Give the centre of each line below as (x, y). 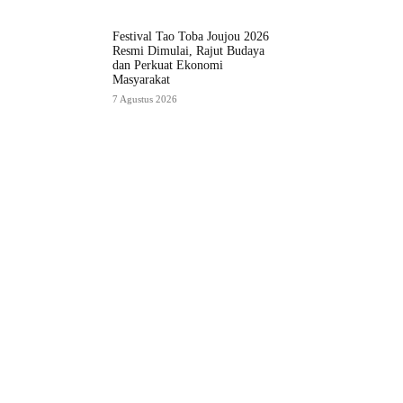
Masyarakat (141, 79)
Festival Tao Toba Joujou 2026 (190, 36)
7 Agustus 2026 (144, 99)
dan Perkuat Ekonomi (167, 65)
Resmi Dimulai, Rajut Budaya (188, 50)
